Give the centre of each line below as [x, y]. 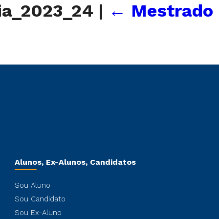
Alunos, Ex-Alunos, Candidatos [75, 162]
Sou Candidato [40, 199]
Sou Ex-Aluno [38, 213]
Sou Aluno [33, 185]
